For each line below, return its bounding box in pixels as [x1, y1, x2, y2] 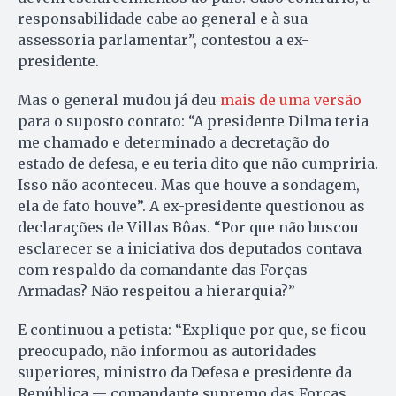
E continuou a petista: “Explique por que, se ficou [18, 321, 367, 339]
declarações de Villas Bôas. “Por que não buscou [18, 218, 359, 237]
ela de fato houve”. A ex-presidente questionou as [18, 197, 365, 216]
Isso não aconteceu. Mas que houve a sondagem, [18, 176, 360, 194]
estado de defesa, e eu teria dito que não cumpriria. [18, 155, 378, 173]
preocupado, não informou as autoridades [18, 342, 316, 361]
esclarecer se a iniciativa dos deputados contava [18, 240, 362, 258]
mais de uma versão [220, 91, 362, 110]
